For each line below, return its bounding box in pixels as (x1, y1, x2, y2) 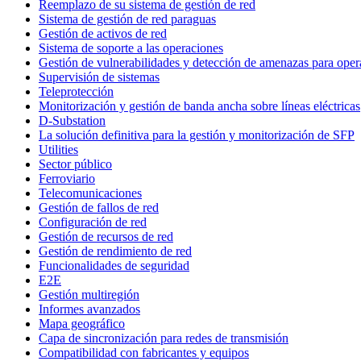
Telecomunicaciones (39, 185, 142, 200)
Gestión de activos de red (39, 26, 167, 40)
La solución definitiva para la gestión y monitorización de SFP (39, 127, 355, 142)
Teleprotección (39, 84, 114, 98)
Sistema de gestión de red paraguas (39, 11, 216, 26)
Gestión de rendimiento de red (39, 243, 192, 258)
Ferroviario (39, 171, 95, 185)
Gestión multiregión (39, 287, 139, 301)
